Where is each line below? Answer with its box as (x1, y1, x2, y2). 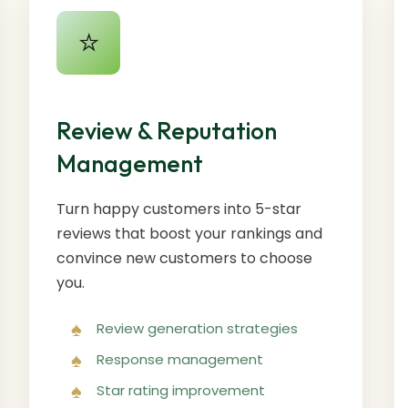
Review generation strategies (97, 318, 299, 338)
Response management (97, 349, 264, 369)
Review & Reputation (56, 115, 278, 146)
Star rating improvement (97, 380, 266, 400)
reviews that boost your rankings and (56, 222, 323, 244)
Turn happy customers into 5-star (56, 198, 302, 219)
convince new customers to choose (56, 247, 313, 269)
